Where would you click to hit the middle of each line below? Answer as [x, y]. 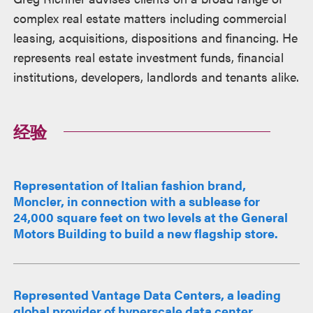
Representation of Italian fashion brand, [130, 184]
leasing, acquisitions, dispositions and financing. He [156, 37]
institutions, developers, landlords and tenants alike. [156, 76]
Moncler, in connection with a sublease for [137, 201]
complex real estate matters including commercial [150, 17]
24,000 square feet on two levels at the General [151, 217]
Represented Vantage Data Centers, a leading [147, 294]
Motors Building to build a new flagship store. [146, 233]
